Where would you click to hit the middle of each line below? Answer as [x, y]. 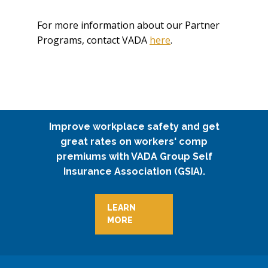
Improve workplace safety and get [134, 127]
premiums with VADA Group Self [134, 157]
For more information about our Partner [128, 25]
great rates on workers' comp [134, 142]
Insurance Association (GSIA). [134, 172]
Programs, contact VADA [93, 40]
